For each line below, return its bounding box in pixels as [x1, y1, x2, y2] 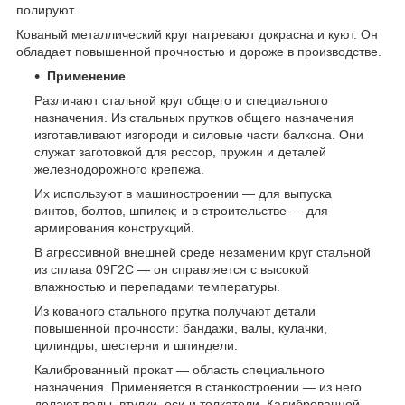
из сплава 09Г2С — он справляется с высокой [34, 262, 309, 278]
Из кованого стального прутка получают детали [34, 304, 316, 319]
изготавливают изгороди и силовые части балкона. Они [34, 127, 363, 143]
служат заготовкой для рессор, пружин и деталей [34, 145, 326, 160]
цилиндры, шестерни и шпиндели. [34, 338, 238, 353]
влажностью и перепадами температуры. [34, 279, 280, 295]
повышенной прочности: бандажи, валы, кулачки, [34, 321, 327, 336]
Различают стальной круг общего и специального [34, 93, 328, 108]
